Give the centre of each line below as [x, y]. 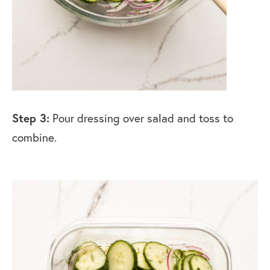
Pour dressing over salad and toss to [141, 118]
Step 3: [31, 118]
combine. [34, 138]
